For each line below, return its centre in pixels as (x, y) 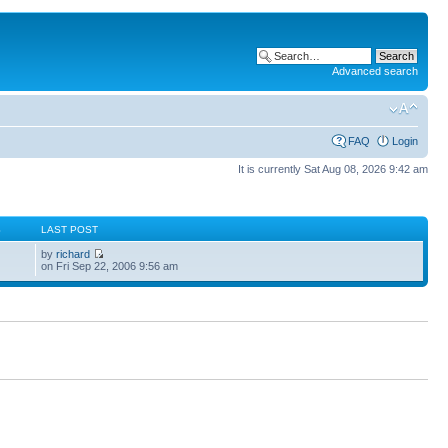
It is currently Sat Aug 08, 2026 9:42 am (333, 168)
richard (73, 254)
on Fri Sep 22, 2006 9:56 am (110, 266)
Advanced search (375, 71)
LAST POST (70, 229)
